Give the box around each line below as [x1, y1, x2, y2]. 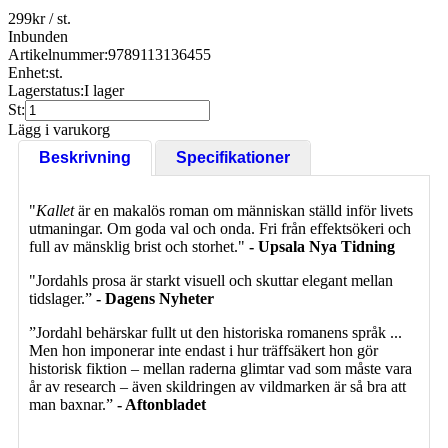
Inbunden [8, 27, 68, 45]
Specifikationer [176, 148, 290, 166]
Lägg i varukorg [8, 120, 110, 138]
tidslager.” [29, 289, 92, 307]
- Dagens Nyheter [92, 289, 214, 307]
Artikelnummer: [8, 45, 108, 63]
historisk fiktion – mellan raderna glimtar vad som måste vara [29, 359, 412, 377]
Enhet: [8, 63, 49, 81]
